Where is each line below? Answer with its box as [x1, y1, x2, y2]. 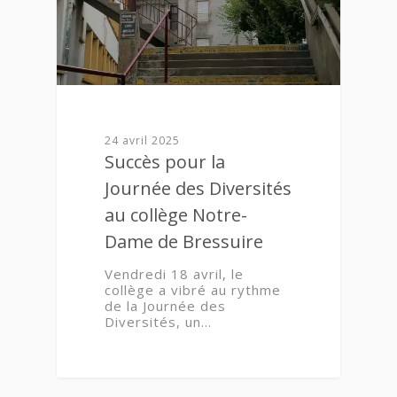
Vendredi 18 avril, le [105, 264, 245, 283]
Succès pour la [105, 149, 226, 174]
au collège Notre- [105, 202, 248, 227]
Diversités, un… [105, 312, 213, 331]
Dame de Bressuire [105, 229, 264, 253]
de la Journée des [105, 296, 227, 315]
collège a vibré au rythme [105, 280, 282, 299]
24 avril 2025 [105, 132, 181, 148]
